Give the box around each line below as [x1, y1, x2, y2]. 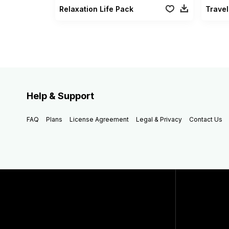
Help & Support [27, 90, 94, 101]
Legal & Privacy [136, 115, 182, 123]
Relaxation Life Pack [59, 4, 133, 13]
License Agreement [70, 115, 129, 123]
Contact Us [189, 115, 222, 123]
